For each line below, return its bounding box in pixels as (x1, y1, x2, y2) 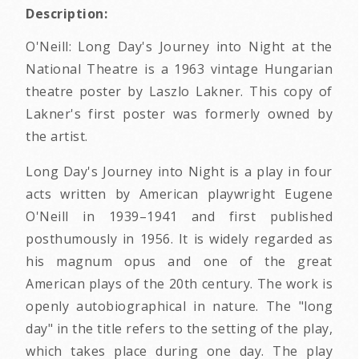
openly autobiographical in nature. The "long (26, 296, 333, 315)
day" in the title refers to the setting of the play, (26, 319, 333, 337)
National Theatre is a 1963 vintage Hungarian (26, 59, 333, 78)
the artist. (26, 127, 88, 145)
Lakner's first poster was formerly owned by (26, 104, 333, 123)
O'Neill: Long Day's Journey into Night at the (26, 37, 333, 55)
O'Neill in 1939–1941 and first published (26, 207, 333, 225)
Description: (26, 4, 107, 22)
